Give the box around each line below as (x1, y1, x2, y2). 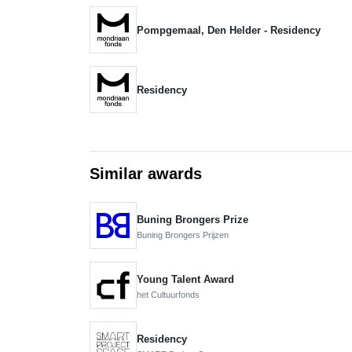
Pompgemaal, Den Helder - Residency (137, 24, 321, 36)
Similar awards (90, 164, 202, 182)
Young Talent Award (137, 273, 234, 285)
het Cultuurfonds (137, 289, 200, 299)
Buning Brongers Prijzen (137, 229, 229, 240)
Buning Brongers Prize (137, 213, 248, 225)
